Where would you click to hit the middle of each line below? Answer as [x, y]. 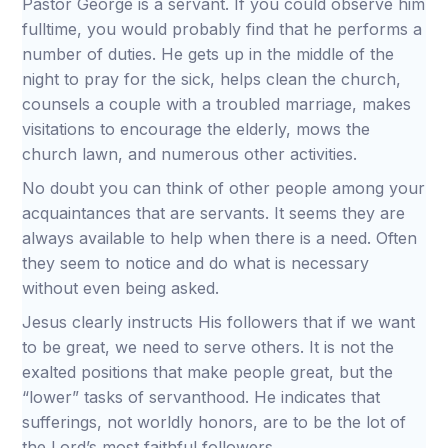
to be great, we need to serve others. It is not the [208, 347]
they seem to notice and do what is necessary [196, 263]
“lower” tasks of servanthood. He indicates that [201, 397]
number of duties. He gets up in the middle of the [208, 54]
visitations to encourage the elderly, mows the [196, 129]
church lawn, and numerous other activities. [190, 154]
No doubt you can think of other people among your [224, 188]
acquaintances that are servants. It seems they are [214, 213]
